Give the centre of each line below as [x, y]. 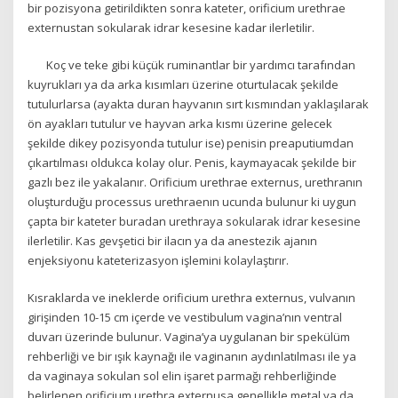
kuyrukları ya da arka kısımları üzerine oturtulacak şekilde [183, 84]
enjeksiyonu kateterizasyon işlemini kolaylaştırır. [159, 260]
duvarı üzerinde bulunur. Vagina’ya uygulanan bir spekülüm [189, 337]
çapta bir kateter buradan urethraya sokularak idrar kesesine [195, 221]
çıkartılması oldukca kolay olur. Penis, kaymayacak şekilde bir [192, 162]
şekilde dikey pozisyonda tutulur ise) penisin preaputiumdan [191, 143]
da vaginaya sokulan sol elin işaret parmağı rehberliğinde [183, 376]
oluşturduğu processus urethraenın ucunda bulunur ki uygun [192, 201]
